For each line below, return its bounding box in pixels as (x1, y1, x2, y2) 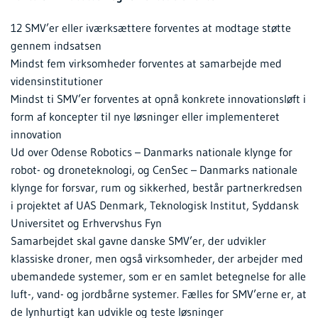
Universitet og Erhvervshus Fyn (11, 216, 162, 231)
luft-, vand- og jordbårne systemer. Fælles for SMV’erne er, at (11, 287, 307, 302)
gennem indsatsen (11, 38, 102, 53)
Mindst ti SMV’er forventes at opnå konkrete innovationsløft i (11, 92, 306, 106)
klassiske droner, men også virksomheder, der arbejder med (11, 251, 303, 266)
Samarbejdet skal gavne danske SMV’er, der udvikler (11, 234, 266, 248)
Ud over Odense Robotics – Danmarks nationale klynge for (11, 145, 292, 160)
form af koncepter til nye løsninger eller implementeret (11, 109, 280, 124)
